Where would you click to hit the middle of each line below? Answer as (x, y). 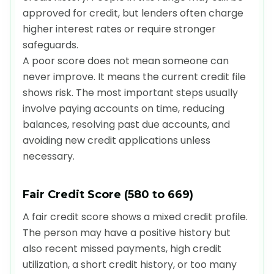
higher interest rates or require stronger (119, 29)
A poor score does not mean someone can (126, 61)
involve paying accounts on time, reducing (124, 108)
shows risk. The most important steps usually (130, 92)
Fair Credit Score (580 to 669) (108, 194)
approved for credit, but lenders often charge (133, 13)
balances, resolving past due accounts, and (126, 124)
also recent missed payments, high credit (122, 248)
